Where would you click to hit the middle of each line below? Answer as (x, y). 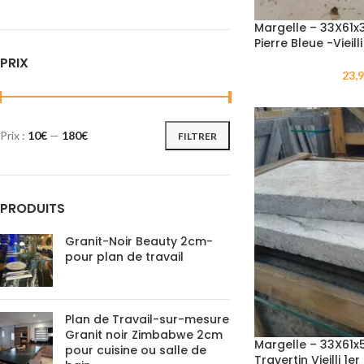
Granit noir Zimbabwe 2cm (144, 335)
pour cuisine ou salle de (136, 350)
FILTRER (197, 136)
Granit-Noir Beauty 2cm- (139, 241)
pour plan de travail (124, 257)
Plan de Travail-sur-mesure (147, 319)
